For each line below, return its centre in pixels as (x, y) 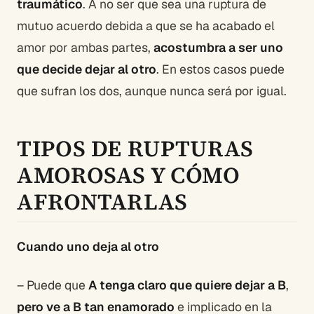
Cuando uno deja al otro (88, 246)
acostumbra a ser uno (218, 47)
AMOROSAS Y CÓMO (129, 175)
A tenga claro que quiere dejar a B (187, 285)
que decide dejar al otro (87, 69)
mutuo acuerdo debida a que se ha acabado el (146, 25)
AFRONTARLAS (103, 202)
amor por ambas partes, (85, 47)
